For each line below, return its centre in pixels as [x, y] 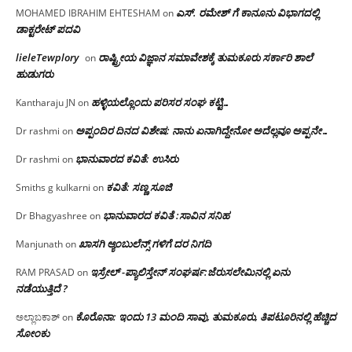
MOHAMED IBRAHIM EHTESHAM [88, 13]
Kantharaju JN [46, 102]
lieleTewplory [47, 57]
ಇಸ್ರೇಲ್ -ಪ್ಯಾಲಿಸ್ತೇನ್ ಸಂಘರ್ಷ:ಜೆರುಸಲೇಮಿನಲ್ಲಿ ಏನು [190, 271]
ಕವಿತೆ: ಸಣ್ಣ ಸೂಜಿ [139, 187]
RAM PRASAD [45, 272]
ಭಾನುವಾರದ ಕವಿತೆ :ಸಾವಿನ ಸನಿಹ [166, 215]
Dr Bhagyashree [51, 215]
